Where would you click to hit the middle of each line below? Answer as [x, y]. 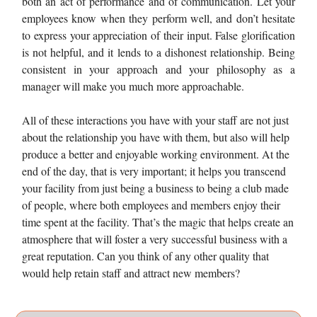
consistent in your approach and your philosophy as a [158, 69]
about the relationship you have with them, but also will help [156, 137]
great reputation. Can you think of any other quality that [145, 255]
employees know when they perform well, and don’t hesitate [158, 18]
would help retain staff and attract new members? [131, 272]
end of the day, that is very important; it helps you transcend [154, 171]
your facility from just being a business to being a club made [155, 188]
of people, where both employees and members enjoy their [151, 204]
